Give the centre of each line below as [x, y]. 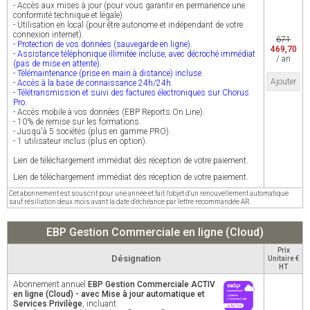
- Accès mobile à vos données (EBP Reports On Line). [109, 112]
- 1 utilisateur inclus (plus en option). [80, 141]
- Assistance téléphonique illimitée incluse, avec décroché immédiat [134, 54]
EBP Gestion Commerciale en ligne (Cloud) [155, 232]
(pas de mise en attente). [57, 64]
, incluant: [100, 304]
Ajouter [283, 82]
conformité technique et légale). [69, 15]
